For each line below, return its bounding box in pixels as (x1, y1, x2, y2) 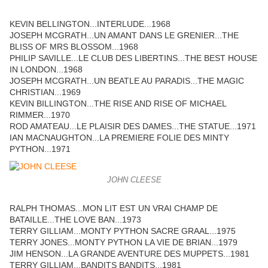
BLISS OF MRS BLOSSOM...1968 (10, 42, 138, 52)
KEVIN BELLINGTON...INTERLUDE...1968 (10, 19, 170, 29)
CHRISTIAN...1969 (10, 87, 81, 98)
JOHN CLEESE (106, 176, 162, 185)
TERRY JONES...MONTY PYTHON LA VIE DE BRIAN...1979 (10, 237, 237, 248)
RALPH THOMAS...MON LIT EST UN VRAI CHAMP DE (10, 203, 218, 214)
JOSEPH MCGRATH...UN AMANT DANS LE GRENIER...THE (10, 31, 239, 41)
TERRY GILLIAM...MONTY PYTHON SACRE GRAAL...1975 (10, 226, 236, 236)
